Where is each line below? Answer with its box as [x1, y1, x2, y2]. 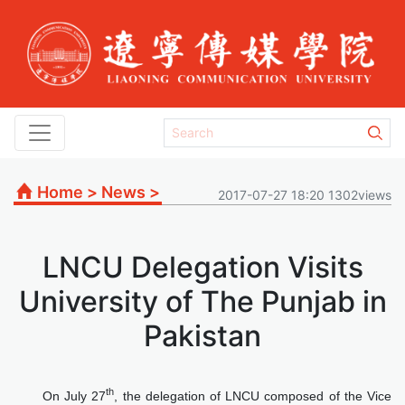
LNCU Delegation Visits [42, 249, 363, 285]
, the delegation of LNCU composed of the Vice [114, 388, 392, 403]
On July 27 [42, 388, 107, 403]
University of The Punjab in [18, 283, 387, 319]
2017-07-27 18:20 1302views [218, 186, 391, 202]
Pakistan [144, 317, 261, 353]
